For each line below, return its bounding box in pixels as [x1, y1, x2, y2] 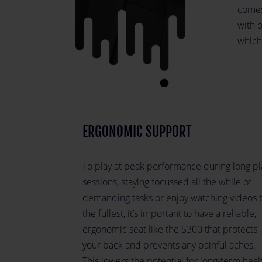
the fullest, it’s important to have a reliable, [82, 206, 256, 220]
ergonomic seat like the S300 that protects [82, 222, 257, 236]
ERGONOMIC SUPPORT [82, 123, 192, 140]
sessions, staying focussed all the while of [82, 175, 251, 188]
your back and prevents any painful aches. [82, 238, 256, 251]
